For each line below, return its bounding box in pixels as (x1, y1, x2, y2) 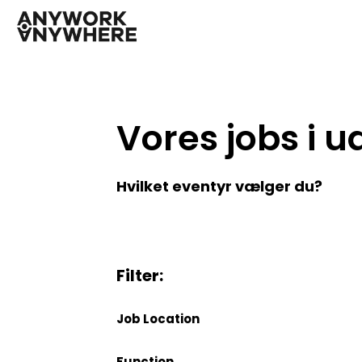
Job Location (116, 310, 200, 328)
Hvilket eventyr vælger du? (116, 176, 323, 196)
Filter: (116, 264, 164, 288)
